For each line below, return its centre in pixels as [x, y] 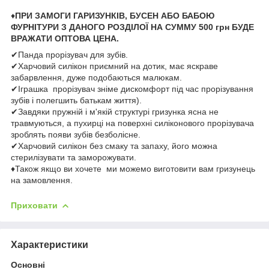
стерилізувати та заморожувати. [74, 157]
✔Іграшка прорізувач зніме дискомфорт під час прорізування [132, 89]
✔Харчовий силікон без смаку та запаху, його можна [114, 146]
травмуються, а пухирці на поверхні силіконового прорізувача [132, 123]
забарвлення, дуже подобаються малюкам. [96, 77]
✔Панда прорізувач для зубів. [69, 54]
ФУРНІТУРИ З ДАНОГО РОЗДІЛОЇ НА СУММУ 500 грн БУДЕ [132, 27]
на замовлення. [42, 180]
